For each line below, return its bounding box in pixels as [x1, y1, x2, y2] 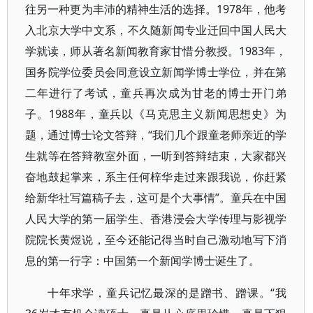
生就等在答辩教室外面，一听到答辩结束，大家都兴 [25, 148, 287, 163]
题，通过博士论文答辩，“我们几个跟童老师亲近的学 [25, 127, 287, 143]
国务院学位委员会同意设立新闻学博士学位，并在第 [25, 64, 287, 80]
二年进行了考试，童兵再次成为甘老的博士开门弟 [25, 85, 287, 101]
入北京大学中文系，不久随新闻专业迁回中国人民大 [25, 22, 287, 38]
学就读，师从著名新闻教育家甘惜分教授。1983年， [25, 43, 287, 59]
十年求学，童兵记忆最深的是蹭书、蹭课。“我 [48, 285, 287, 300]
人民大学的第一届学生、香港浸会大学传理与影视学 [25, 211, 287, 226]
